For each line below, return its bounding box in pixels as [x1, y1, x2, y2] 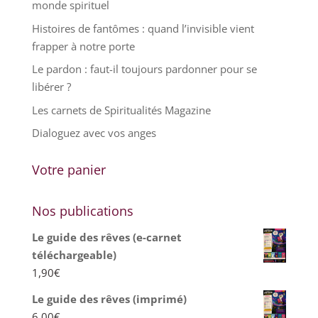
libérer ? [31, 79, 71, 94]
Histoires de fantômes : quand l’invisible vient [31, 21, 254, 35]
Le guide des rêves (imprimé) [31, 292, 187, 306]
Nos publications [31, 202, 133, 219]
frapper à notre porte [31, 38, 135, 53]
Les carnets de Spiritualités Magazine [31, 102, 211, 117]
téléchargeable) [31, 248, 116, 262]
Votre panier [31, 161, 106, 178]
